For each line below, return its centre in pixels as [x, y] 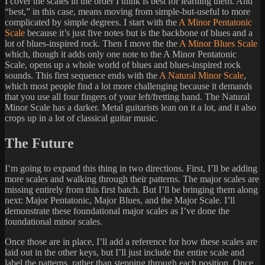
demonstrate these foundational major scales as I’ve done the [117, 211]
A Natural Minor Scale [201, 76]
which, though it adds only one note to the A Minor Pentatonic [121, 54]
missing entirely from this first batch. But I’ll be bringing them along [131, 189]
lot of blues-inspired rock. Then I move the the [92, 44]
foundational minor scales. [54, 221]
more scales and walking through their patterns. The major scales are [132, 179]
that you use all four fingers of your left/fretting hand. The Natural [127, 97]
